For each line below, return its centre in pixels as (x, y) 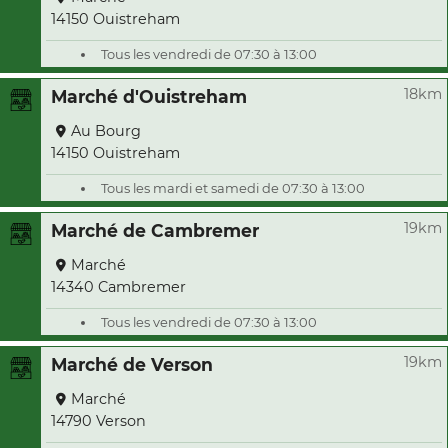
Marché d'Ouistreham (149, 96)
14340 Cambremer (118, 287)
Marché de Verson (132, 364)
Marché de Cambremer (155, 230)
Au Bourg (106, 131)
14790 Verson (98, 421)
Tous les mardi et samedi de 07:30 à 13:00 (233, 188)
